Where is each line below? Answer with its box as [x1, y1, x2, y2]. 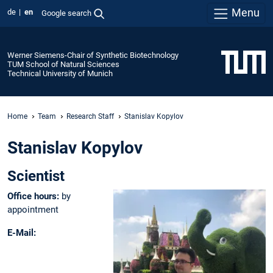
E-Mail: [7, 227, 36, 238]
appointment [7, 204, 58, 216]
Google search [41, 8, 91, 18]
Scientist [7, 168, 65, 185]
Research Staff [66, 112, 114, 121]
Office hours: [7, 191, 62, 202]
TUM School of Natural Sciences [7, 59, 119, 69]
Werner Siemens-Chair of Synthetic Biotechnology [7, 50, 179, 60]
